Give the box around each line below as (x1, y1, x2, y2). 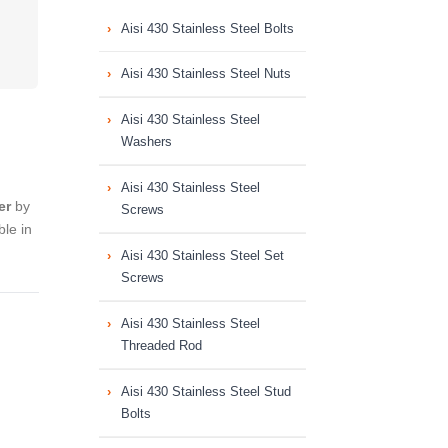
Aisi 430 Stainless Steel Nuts (120, 66, 291, 81)
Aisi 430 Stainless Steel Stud (120, 384, 291, 399)
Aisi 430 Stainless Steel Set (120, 248, 284, 263)
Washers (120, 134, 172, 149)
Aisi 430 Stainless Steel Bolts (120, 21, 294, 36)
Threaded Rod (120, 338, 202, 353)
